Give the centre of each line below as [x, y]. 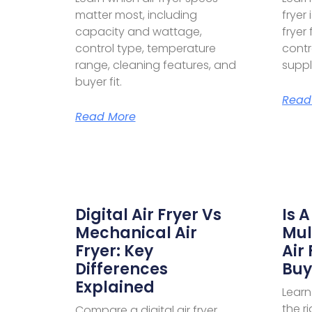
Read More [105, 116]
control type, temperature [145, 48]
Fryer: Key [114, 251]
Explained [115, 287]
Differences [121, 269]
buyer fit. [98, 81]
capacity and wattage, [138, 31]
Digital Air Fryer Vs [148, 214]
